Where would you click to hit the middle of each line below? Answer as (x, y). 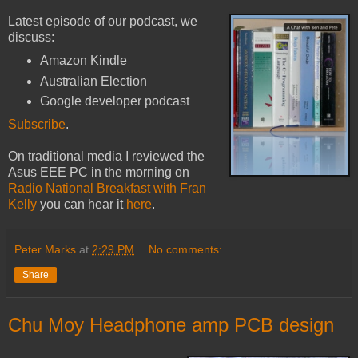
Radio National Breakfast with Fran (107, 189)
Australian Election (93, 81)
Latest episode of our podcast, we (103, 21)
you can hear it (82, 205)
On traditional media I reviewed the (106, 157)
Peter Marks (45, 250)
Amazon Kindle (83, 60)
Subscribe (37, 125)
